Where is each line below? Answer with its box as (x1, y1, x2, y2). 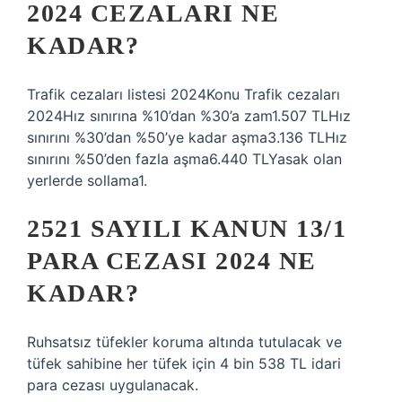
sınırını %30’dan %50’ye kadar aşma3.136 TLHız (27, 128, 347, 146)
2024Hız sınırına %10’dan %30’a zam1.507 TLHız (27, 107, 351, 125)
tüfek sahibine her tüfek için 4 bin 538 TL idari (27, 354, 341, 372)
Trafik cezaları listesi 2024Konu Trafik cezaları (27, 85, 340, 103)
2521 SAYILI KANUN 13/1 (27, 214, 346, 242)
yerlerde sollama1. (27, 171, 147, 189)
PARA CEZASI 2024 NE (27, 247, 317, 275)
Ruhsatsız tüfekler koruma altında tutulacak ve (27, 333, 342, 351)
